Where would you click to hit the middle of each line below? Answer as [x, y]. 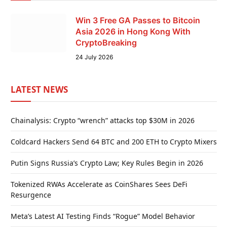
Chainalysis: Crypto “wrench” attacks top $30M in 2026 [103, 120]
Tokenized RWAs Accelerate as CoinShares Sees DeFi [99, 184]
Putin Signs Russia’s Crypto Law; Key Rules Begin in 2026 [107, 163]
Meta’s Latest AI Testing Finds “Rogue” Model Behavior [103, 216]
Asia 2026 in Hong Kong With [133, 31]
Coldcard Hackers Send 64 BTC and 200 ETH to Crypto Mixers [114, 141]
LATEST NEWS [39, 89]
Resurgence [31, 195]
